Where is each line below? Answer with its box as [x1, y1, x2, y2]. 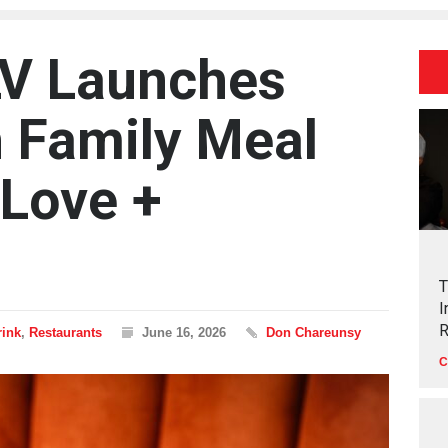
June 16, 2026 [142, 325, 226, 340]
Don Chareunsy [266, 325, 361, 340]
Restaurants [29, 325, 102, 340]
